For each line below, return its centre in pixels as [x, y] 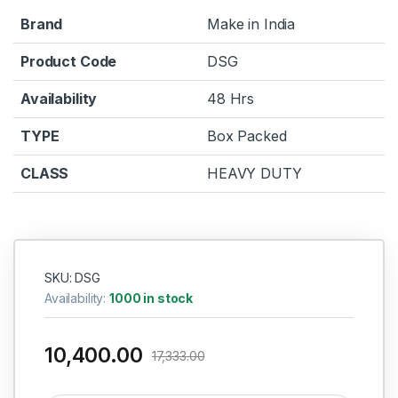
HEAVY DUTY [255, 174]
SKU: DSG [72, 277]
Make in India [251, 24]
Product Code [69, 62]
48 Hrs [231, 99]
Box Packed [247, 136]
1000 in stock [151, 298]
